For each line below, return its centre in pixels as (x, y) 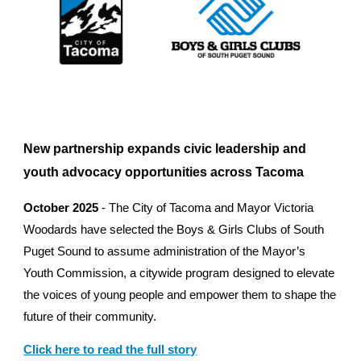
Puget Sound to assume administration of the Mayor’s (165, 252)
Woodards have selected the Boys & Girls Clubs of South (174, 230)
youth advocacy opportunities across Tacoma (164, 172)
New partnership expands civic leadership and (165, 149)
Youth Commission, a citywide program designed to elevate (179, 274)
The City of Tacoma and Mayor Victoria (212, 208)
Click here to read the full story (110, 349)
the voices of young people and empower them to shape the (180, 295)
